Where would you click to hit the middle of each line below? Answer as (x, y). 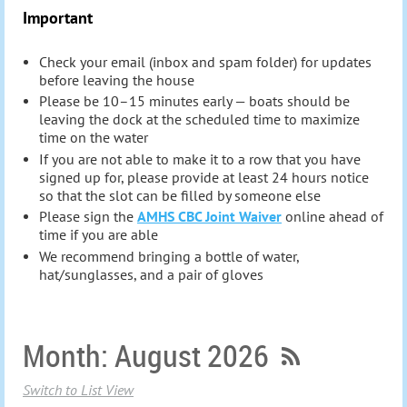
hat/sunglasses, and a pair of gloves (151, 274)
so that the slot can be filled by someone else (180, 195)
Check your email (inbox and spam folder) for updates (205, 61)
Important (58, 18)
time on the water (94, 138)
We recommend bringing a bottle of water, (169, 256)
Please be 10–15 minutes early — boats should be (194, 101)
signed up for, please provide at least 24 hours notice (204, 177)
